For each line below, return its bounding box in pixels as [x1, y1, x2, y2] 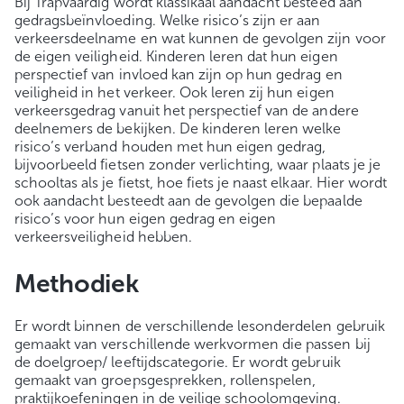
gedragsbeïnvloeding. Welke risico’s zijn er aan [14, 12, 321, 30]
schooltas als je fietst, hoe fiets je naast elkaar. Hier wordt [14, 174, 387, 192]
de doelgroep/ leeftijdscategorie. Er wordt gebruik [14, 353, 341, 372]
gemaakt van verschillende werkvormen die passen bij [14, 335, 371, 353]
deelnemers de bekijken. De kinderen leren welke [14, 120, 342, 138]
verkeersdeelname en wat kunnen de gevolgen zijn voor [14, 30, 386, 48]
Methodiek [14, 269, 139, 299]
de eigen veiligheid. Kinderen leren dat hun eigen [14, 48, 338, 66]
